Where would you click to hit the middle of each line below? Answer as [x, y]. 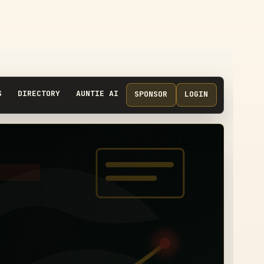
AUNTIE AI [97, 93]
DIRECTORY [39, 93]
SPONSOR [151, 94]
